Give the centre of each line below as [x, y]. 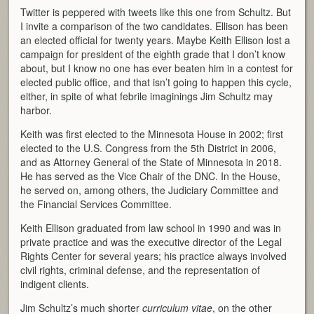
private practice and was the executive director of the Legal [151, 241]
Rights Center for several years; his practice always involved [154, 255]
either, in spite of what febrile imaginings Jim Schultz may [147, 96]
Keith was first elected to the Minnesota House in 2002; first [152, 134]
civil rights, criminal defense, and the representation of [141, 269]
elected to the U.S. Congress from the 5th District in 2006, [149, 148]
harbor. [36, 110]
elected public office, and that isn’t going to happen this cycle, [156, 82]
